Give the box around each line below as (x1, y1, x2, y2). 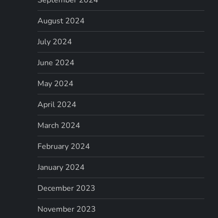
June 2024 (37, 57, 75, 68)
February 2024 (37, 141, 91, 152)
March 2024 (37, 120, 81, 131)
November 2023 (37, 203, 96, 215)
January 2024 (37, 162, 85, 173)
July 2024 (37, 36, 73, 47)
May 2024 (37, 78, 74, 89)
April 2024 (37, 99, 77, 110)
